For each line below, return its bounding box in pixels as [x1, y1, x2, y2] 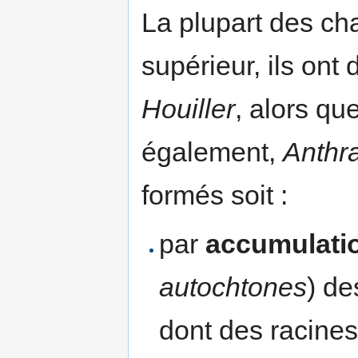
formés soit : [141, 179, 288, 210]
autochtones [159, 271, 308, 302]
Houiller [141, 93, 235, 124]
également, [141, 136, 283, 167]
